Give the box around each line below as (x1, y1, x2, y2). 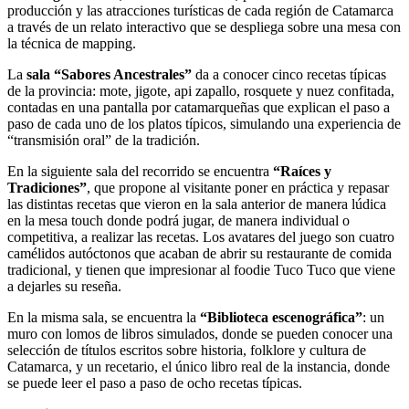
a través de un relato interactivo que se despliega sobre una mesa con (7, 19, 401, 35)
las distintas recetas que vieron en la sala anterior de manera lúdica (7, 196, 386, 212)
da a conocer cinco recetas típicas (192, 67, 386, 82)
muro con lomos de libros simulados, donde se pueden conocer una (7, 326, 393, 341)
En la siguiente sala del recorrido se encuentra (7, 163, 273, 179)
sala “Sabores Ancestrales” (26, 67, 192, 82)
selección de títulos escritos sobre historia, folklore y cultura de (7, 342, 366, 358)
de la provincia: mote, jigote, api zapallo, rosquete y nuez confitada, (7, 83, 394, 99)
